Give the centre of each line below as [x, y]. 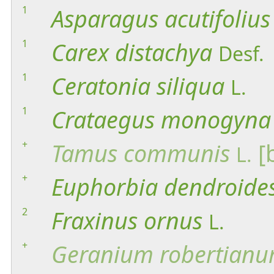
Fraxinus [94, 220]
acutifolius [217, 18]
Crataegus [103, 119]
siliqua [191, 86]
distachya [164, 52]
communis [177, 153]
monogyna [216, 119]
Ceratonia [101, 86]
